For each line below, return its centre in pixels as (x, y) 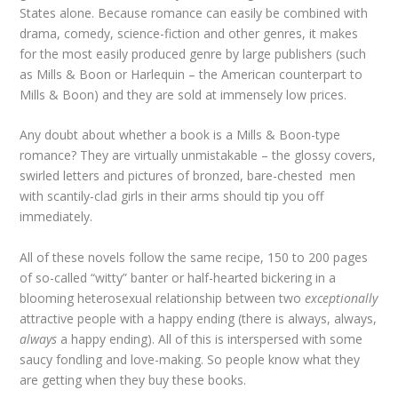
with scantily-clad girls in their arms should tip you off (172, 196)
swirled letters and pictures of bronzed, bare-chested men (188, 176)
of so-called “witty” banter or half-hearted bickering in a (178, 277)
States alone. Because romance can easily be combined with (194, 12)
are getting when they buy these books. (133, 379)
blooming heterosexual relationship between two (163, 298)
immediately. (56, 217)
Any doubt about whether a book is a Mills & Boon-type (180, 135)
